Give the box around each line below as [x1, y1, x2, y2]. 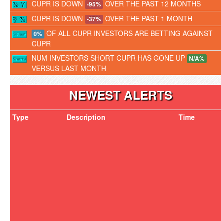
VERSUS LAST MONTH [32, 63, 106, 73]
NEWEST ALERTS [69, 86, 172, 104]
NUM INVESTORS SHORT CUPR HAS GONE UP [32, 53, 187, 63]
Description [67, 112, 106, 122]
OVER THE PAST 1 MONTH [103, 13, 192, 23]
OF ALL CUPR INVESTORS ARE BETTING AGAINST [44, 28, 213, 38]
